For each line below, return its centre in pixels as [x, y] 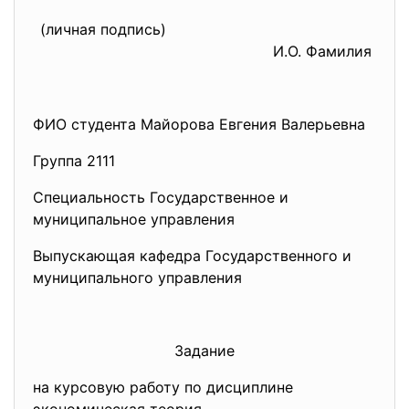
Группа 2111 [74, 161]
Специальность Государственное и [161, 197]
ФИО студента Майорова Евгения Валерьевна [199, 124]
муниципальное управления [134, 219]
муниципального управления [137, 278]
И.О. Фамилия [325, 51]
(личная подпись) [135, 29]
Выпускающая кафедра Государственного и [192, 256]
